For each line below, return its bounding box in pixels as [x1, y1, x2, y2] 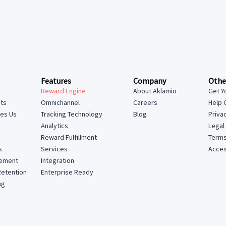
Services [41, 144, 68, 153]
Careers [133, 98, 157, 107]
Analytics [41, 121, 69, 130]
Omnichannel [41, 98, 80, 107]
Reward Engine [41, 86, 86, 95]
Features [41, 76, 72, 86]
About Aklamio [133, 86, 177, 95]
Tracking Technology [41, 109, 103, 119]
